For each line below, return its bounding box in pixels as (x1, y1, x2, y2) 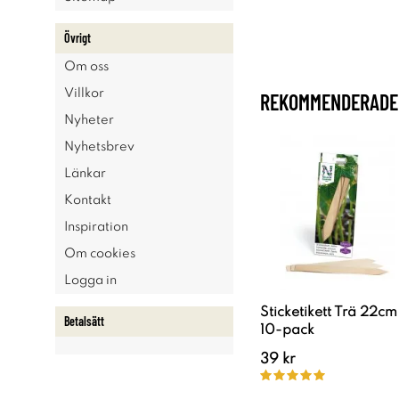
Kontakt (64, 194, 111, 207)
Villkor (64, 87, 104, 100)
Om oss (64, 61, 109, 73)
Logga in (64, 274, 117, 287)
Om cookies (64, 248, 135, 260)
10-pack (260, 322, 314, 338)
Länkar (64, 167, 106, 180)
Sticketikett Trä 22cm (260, 305, 397, 320)
